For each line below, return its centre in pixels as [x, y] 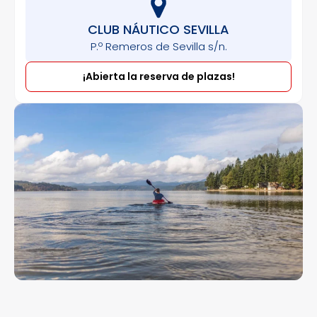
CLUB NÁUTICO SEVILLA [158, 29]
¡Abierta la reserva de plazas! [158, 76]
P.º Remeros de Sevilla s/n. [158, 46]
